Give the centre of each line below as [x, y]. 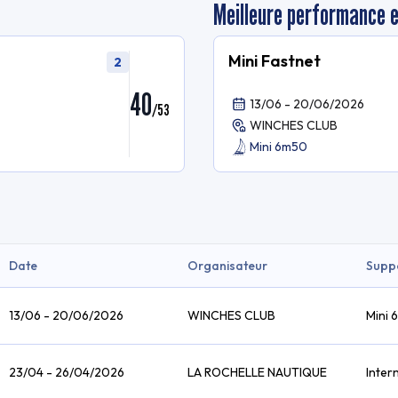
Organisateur [227, 266]
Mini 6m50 [279, 147]
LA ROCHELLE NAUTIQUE [257, 372]
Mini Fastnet [275, 61]
